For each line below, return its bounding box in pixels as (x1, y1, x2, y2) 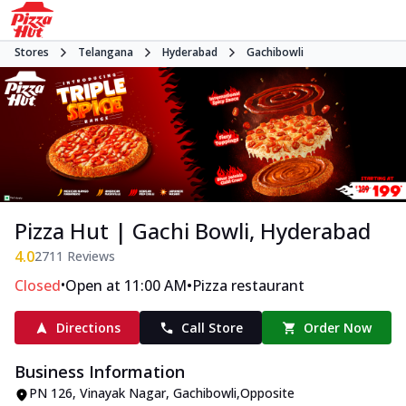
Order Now (304, 319, 372, 337)
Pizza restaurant (192, 275, 304, 296)
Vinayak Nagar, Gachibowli (80, 384, 237, 402)
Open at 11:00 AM (65, 275, 187, 296)
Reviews (63, 247, 115, 266)
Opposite (240, 384, 295, 402)
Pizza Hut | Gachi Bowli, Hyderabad (14, 216, 371, 246)
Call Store (180, 319, 243, 337)
